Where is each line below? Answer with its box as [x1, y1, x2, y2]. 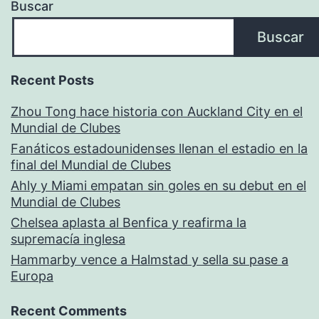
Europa [11, 268, 53, 283]
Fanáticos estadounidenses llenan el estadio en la [11, 140, 308, 156]
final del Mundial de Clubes [11, 157, 171, 172]
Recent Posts [11, 72, 94, 88]
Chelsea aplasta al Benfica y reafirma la [11, 214, 246, 230]
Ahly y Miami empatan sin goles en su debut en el [11, 177, 306, 193]
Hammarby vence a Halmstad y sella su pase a [11, 251, 288, 267]
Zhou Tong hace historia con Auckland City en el [11, 103, 303, 119]
